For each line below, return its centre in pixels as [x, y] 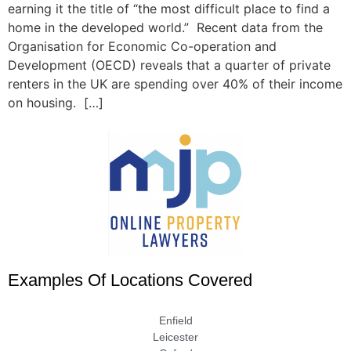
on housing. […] [56, 103]
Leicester [175, 337]
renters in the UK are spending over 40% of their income [175, 84]
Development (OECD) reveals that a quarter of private [169, 65]
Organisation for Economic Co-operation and [142, 47]
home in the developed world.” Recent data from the [165, 28]
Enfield [175, 321]
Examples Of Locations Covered [130, 280]
